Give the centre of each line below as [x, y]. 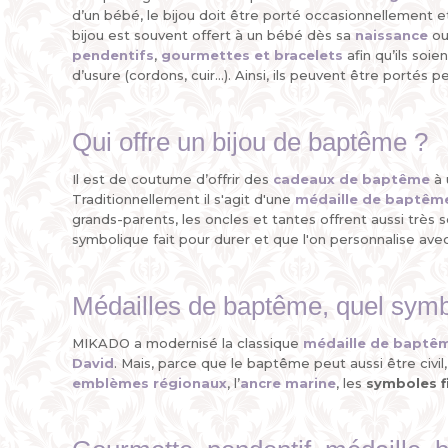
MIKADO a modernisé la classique [187, 343]
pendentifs [113, 55]
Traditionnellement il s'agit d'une [183, 199]
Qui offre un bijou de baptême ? [250, 142]
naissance [391, 35]
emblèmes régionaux [149, 383]
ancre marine [288, 383]
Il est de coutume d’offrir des [172, 179]
